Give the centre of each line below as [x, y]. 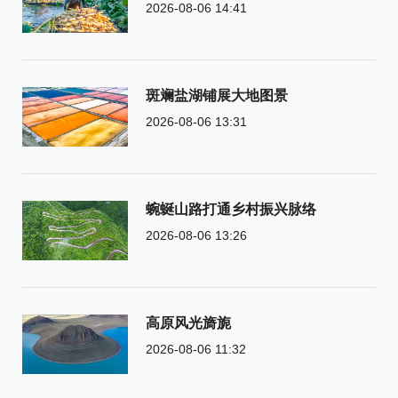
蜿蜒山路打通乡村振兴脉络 [231, 209]
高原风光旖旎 [188, 322]
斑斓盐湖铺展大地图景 [216, 95]
